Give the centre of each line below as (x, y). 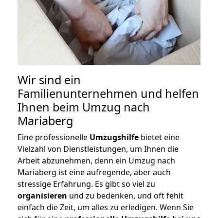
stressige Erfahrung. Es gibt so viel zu (86, 184)
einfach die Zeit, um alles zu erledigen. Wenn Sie (106, 208)
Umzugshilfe (114, 137)
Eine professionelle (54, 137)
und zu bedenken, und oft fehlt (125, 196)
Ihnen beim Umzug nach (84, 107)
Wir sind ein (49, 80)
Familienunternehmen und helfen (108, 94)
